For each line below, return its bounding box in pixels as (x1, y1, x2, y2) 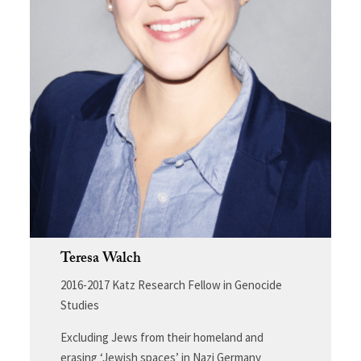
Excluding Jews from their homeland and (60, 329, 263, 345)
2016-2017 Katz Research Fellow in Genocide (60, 276, 282, 293)
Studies (60, 297, 99, 313)
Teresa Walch (60, 247, 141, 272)
